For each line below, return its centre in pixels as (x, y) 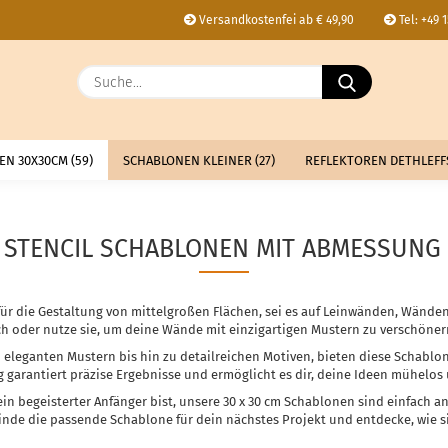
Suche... (392, 72)
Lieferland (361, 69)
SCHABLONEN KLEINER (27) (199, 160)
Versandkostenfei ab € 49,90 (275, 20)
